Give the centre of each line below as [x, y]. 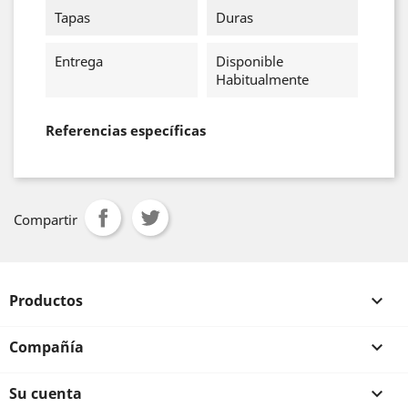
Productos [46, 301]
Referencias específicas [126, 130]
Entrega [79, 61]
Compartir [46, 219]
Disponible [249, 61]
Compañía [46, 347]
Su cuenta [46, 393]
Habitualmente [262, 79]
